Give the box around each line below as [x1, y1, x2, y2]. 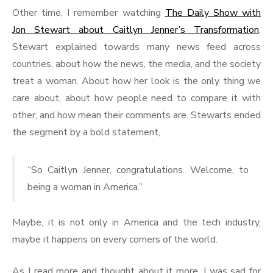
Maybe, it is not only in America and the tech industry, [12, 216, 261, 230]
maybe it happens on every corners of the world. [12, 233, 218, 247]
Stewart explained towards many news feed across [12, 40, 261, 54]
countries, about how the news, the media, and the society [12, 57, 261, 71]
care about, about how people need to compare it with [12, 91, 261, 105]
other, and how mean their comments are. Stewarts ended [12, 108, 261, 122]
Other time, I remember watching [12, 6, 165, 20]
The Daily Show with [165, 6, 261, 20]
